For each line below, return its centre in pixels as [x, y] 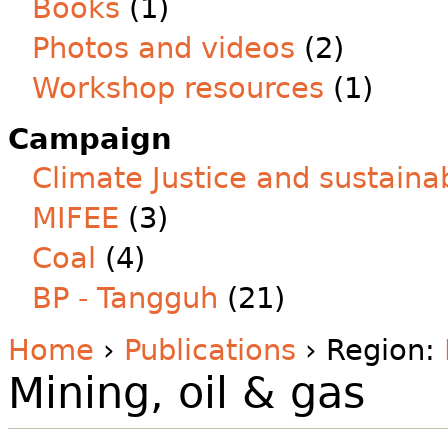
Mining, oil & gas [186, 393]
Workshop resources [178, 88]
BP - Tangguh [125, 298]
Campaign [90, 139]
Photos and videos [163, 48]
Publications [210, 350]
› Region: [370, 350]
